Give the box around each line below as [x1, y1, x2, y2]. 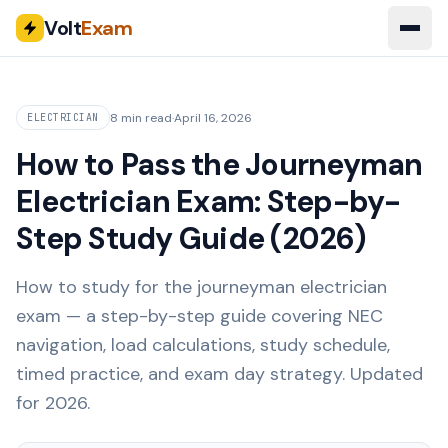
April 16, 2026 [173, 109, 252, 126]
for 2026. [16, 391, 90, 415]
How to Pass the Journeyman [16, 145, 423, 184]
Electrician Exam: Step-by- [16, 182, 401, 221]
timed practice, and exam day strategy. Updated [16, 362, 423, 386]
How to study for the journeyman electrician [16, 275, 387, 299]
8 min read [109, 109, 172, 126]
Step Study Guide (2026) [16, 219, 366, 258]
